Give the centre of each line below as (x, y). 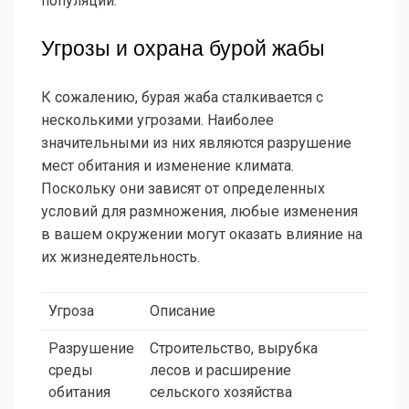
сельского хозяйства (221, 393)
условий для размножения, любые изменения (199, 212)
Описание (183, 311)
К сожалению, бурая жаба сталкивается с (182, 98)
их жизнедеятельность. (121, 257)
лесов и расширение (220, 371)
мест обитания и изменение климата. (168, 166)
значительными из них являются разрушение (196, 143)
